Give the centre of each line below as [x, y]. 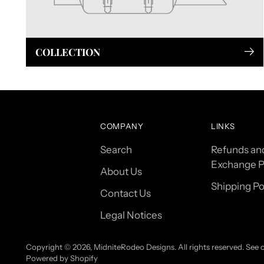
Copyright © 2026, [60, 247]
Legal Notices [131, 215]
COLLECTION [68, 52]
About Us [121, 171]
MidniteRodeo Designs [134, 247]
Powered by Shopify [62, 258]
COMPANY [122, 126]
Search [116, 150]
